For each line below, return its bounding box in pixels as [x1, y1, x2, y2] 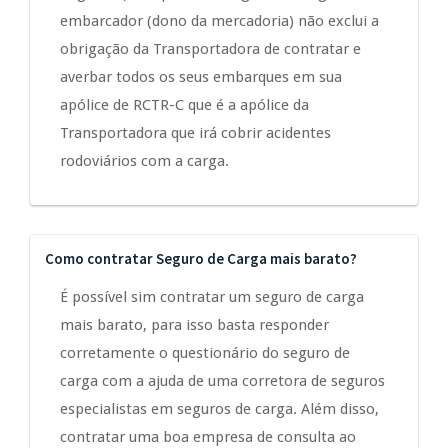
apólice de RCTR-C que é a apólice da [60, 96, 309, 115]
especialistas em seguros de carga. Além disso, [60, 400, 379, 419]
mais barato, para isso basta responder [60, 316, 329, 335]
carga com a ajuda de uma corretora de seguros [60, 372, 385, 391]
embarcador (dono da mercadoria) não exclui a [60, 12, 379, 31]
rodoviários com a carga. [60, 152, 229, 171]
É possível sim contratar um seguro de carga [60, 288, 364, 307]
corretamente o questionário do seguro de [60, 344, 350, 363]
